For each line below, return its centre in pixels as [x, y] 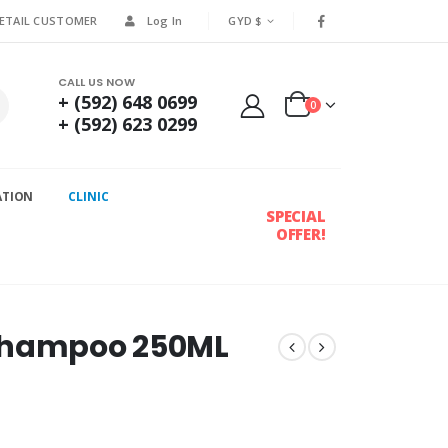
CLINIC [88, 197]
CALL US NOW [96, 81]
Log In [164, 20]
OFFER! [300, 233]
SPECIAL [295, 215]
